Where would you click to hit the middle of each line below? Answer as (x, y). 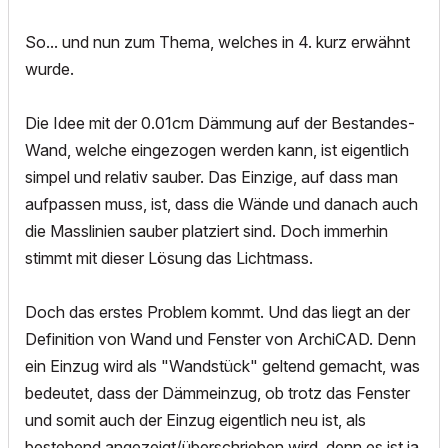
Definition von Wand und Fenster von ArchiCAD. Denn (220, 339)
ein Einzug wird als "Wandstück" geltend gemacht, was (222, 366)
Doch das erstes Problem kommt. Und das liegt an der (217, 312)
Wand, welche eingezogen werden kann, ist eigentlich (217, 150)
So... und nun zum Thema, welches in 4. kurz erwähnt (217, 42)
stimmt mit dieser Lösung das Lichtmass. (169, 258)
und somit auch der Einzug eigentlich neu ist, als (195, 420)
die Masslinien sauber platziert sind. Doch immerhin (206, 231)
